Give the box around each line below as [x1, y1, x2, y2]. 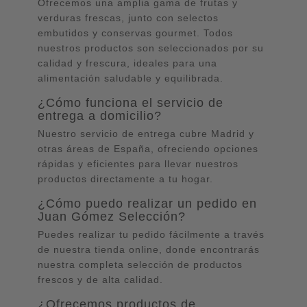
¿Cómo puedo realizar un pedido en [38, 197, 257, 211]
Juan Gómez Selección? [38, 210, 186, 224]
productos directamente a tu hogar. [38, 173, 213, 185]
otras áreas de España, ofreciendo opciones [38, 143, 258, 155]
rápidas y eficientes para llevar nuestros [38, 158, 238, 170]
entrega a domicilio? [38, 109, 162, 123]
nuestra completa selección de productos [38, 259, 243, 271]
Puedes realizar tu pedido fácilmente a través [38, 229, 265, 241]
